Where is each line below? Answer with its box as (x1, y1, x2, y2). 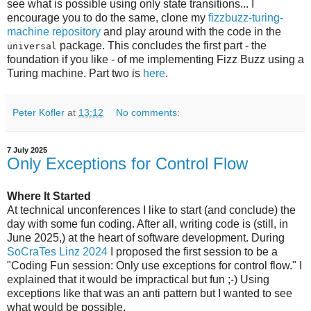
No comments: (116, 106, 180, 118)
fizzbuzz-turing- (208, 11, 283, 24)
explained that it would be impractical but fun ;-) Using (7, 274, 269, 286)
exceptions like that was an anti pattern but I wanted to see (7, 287, 292, 300)
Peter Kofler (12, 106, 65, 118)
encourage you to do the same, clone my (7, 11, 208, 24)
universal (7, 40, 57, 51)
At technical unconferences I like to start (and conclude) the (7, 204, 296, 217)
